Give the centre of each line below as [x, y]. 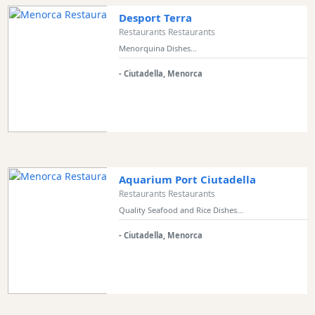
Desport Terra [155, 17]
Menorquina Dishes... [157, 48]
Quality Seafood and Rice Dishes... [181, 210]
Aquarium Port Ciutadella [187, 179]
